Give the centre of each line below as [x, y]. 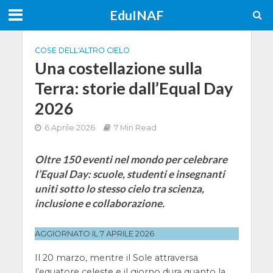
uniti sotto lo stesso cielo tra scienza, [119, 189]
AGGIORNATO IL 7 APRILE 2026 [94, 233]
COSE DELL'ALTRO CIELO [82, 50]
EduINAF [136, 15]
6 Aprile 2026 [69, 128]
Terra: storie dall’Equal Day [133, 88]
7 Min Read [135, 128]
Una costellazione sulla [118, 68]
